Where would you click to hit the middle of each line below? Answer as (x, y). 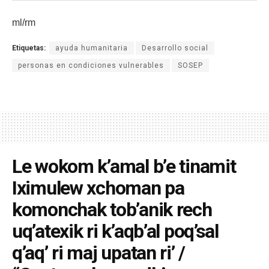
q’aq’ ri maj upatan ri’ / (98, 253)
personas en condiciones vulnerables (91, 66)
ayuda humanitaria (92, 48)
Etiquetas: (29, 48)
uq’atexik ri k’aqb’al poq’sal (115, 231)
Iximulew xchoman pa (98, 188)
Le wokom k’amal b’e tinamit (124, 167)
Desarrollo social (175, 48)
